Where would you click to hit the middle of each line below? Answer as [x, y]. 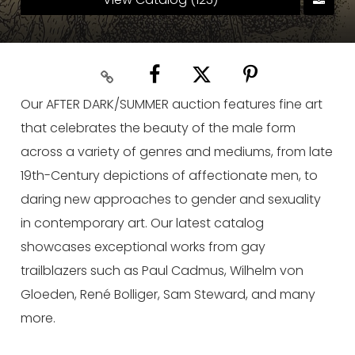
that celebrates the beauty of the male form [158, 128]
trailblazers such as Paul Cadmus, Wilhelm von [162, 271]
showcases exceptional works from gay [143, 247]
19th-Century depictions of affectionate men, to [170, 176]
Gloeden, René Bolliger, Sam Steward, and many [168, 295]
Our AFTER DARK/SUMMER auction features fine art [172, 105]
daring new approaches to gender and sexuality [171, 200]
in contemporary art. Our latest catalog [143, 223]
